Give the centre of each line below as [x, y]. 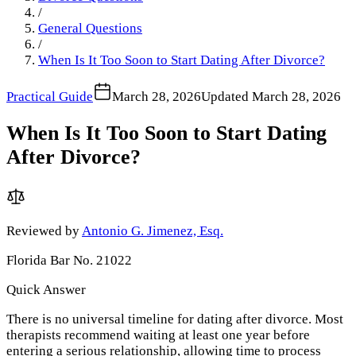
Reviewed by [43, 230]
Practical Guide [50, 97]
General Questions [90, 29]
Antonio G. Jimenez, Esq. [153, 230]
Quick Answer [46, 289]
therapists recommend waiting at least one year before [158, 335]
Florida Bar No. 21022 [69, 260]
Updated [225, 97]
